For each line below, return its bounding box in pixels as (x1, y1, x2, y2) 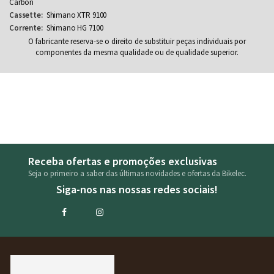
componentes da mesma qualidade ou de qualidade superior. (35, 47, 239, 58)
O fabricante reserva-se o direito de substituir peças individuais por (28, 36, 246, 47)
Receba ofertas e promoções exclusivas (28, 154, 217, 169)
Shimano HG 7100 (46, 23, 103, 34)
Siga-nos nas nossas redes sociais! (56, 182, 218, 197)
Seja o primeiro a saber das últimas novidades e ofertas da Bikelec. (28, 168, 246, 179)
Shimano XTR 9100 (46, 10, 107, 21)
